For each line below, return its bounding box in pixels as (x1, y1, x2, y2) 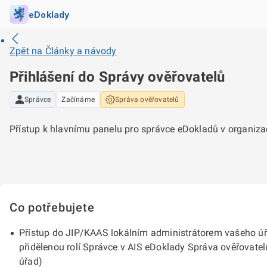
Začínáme (61, 95, 95, 104)
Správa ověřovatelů (115, 95, 179, 104)
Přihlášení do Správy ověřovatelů (10, 69, 225, 85)
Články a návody (45, 45, 117, 57)
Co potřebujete (10, 200, 95, 215)
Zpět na (10, 45, 45, 57)
